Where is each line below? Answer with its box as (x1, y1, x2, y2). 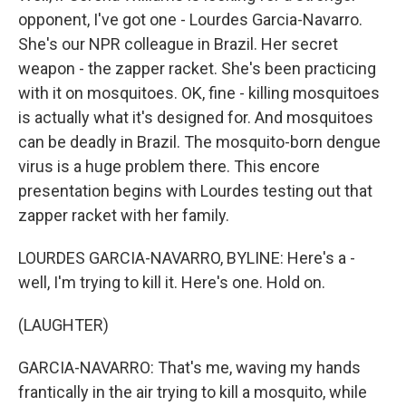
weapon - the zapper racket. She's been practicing (18, 59, 376, 78)
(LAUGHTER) (18, 315, 109, 334)
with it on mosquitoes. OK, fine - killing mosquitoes (18, 83, 380, 102)
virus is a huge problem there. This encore (18, 157, 320, 176)
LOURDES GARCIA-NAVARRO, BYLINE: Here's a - (18, 248, 355, 267)
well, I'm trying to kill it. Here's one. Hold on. (18, 273, 325, 292)
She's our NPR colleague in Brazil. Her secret (18, 34, 338, 53)
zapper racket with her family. (18, 206, 229, 225)
